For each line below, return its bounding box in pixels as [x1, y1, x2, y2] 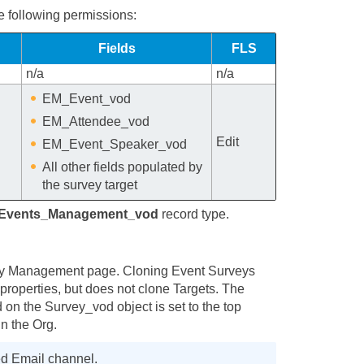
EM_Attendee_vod [42, 115, 150, 129]
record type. [158, 207, 230, 222]
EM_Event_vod [42, 92, 132, 106]
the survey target [42, 178, 138, 193]
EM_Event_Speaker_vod [42, 137, 188, 152]
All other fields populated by [42, 160, 203, 175]
